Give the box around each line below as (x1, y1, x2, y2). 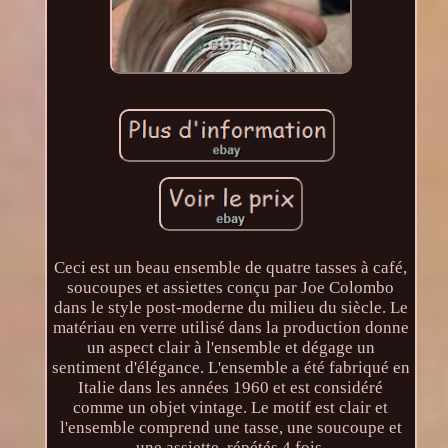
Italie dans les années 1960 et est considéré (78, 378, 384, 398)
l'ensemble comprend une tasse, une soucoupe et (59, 418, 402, 438)
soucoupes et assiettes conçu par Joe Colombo (67, 278, 395, 298)
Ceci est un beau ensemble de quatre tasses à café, (54, 258, 408, 278)
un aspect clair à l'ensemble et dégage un (86, 338, 375, 358)
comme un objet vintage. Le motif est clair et (73, 398, 389, 418)
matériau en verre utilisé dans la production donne (52, 318, 409, 338)
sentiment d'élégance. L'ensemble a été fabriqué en (51, 358, 410, 378)
